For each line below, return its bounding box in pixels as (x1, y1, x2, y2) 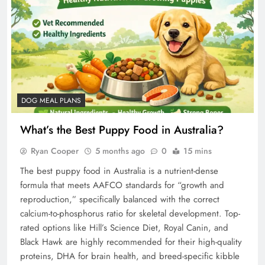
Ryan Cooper (31, 144, 79, 157)
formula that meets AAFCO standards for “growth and (20, 178, 224, 192)
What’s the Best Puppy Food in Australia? (20, 121, 224, 138)
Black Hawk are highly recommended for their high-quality (20, 235, 242, 248)
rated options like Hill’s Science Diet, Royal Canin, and (20, 221, 228, 234)
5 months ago (95, 144, 145, 157)
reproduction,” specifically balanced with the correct (20, 192, 219, 206)
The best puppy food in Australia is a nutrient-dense (20, 164, 218, 177)
